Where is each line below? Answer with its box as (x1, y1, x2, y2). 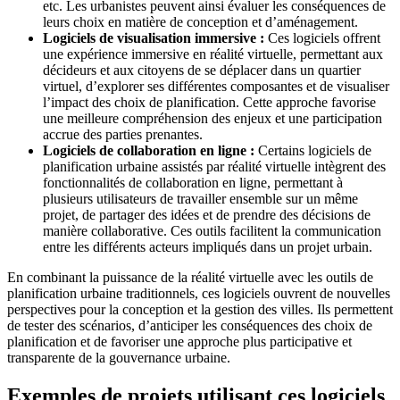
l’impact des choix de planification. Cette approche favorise (43, 95, 376, 111)
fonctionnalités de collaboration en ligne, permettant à (43, 175, 343, 191)
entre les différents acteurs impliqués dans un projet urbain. (43, 239, 372, 255)
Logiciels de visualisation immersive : (43, 30, 264, 46)
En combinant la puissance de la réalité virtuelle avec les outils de (7, 270, 373, 286)
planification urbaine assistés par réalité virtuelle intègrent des (43, 159, 386, 175)
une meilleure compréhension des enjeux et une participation (43, 111, 382, 127)
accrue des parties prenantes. (43, 127, 203, 143)
